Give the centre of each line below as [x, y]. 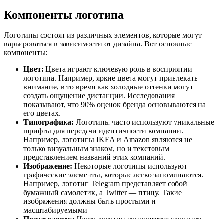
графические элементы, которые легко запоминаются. [113, 175]
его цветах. [42, 113]
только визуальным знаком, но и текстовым [96, 149]
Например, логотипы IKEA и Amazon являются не [108, 140]
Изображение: [48, 166]
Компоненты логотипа [64, 14]
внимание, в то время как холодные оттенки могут [108, 87]
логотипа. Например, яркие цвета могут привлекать [110, 78]
